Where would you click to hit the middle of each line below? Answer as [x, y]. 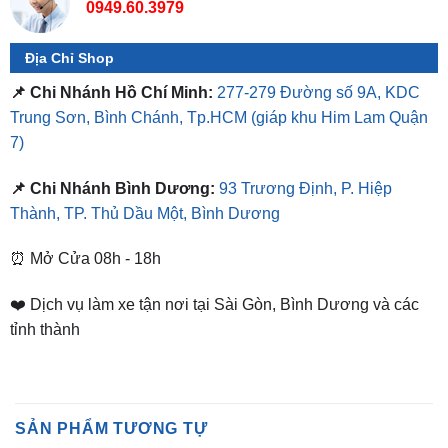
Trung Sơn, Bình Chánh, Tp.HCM [130, 65]
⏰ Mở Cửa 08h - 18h [85, 207]
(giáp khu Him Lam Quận [339, 65]
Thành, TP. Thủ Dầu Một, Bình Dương [144, 161]
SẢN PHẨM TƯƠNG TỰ [111, 377]
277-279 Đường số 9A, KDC [318, 40]
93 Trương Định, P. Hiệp [305, 136]
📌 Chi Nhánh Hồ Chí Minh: [111, 40]
